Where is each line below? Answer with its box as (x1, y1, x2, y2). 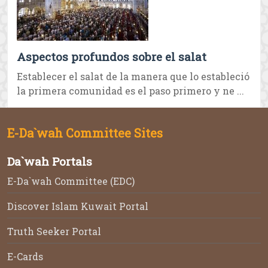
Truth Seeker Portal (7, 225, 101, 238)
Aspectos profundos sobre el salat (17, 49, 206, 65)
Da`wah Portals (7, 154, 92, 169)
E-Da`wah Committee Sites (7, 125, 163, 141)
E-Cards (7, 250, 43, 263)
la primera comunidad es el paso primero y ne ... (17, 84, 244, 98)
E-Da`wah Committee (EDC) (7, 175, 135, 188)
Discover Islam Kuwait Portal (7, 200, 148, 213)
